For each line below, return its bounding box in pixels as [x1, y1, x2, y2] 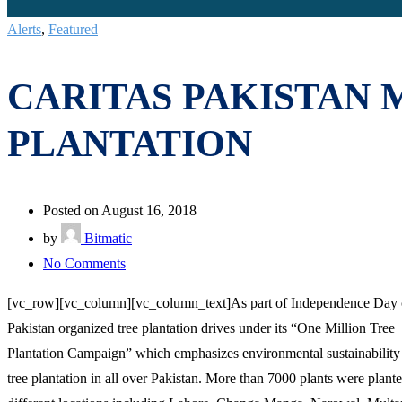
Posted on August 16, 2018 [43, 202, 197, 218]
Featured [48, 22, 98, 37]
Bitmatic [81, 230, 132, 246]
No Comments [43, 255, 126, 271]
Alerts [7, 22, 41, 37]
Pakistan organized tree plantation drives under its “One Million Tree [7, 319, 395, 336]
